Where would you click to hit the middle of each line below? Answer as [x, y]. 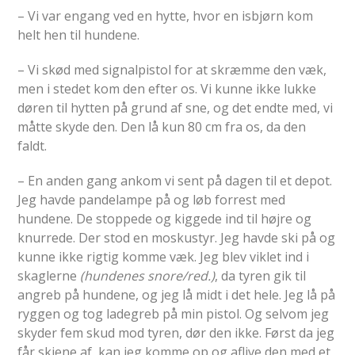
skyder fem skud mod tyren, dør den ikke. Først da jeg [176, 333]
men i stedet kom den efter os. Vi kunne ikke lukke [167, 89]
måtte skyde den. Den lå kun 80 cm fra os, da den [162, 127]
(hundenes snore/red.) [146, 276]
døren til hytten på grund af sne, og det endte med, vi [176, 108]
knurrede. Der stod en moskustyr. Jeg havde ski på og [177, 238]
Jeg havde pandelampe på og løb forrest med [152, 200]
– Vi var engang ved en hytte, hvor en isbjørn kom [166, 16]
